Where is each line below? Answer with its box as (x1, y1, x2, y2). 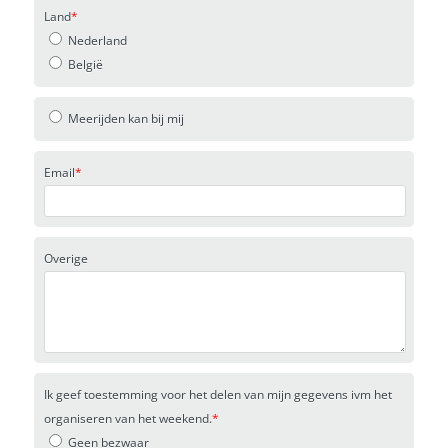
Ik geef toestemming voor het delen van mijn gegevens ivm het (44, 386, 392, 404)
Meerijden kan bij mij (65, 110, 184, 128)
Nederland (65, 32, 127, 50)
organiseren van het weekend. (44, 410, 212, 428)
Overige (44, 250, 88, 268)
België (65, 56, 103, 74)
